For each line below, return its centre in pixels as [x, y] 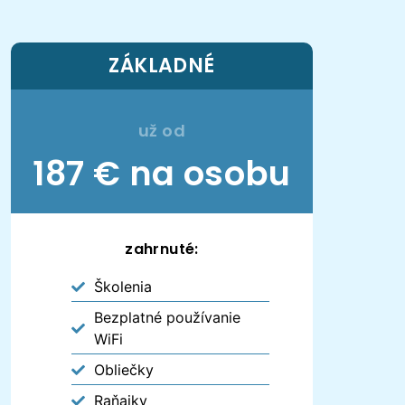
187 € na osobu [162, 174]
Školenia [123, 287]
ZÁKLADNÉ [162, 66]
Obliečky [124, 370]
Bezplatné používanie [168, 318]
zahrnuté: [162, 250]
